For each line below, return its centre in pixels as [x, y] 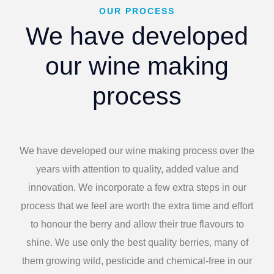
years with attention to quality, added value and [137, 169]
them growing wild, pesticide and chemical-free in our [137, 261]
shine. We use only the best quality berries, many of [137, 243]
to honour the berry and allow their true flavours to [137, 224]
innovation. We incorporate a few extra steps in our [137, 188]
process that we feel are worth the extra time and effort [137, 206]
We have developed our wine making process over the [137, 151]
